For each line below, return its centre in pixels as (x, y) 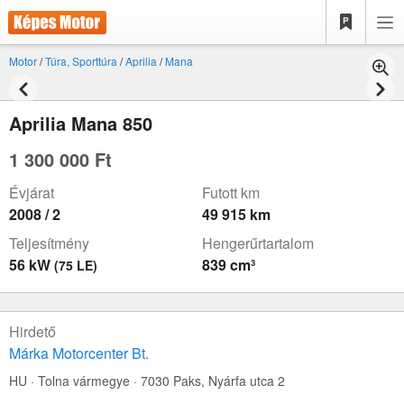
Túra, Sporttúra (81, 61)
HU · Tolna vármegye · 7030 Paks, (109, 381)
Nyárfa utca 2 (247, 381)
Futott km (231, 193)
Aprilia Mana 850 (81, 123)
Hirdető (32, 331)
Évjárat (32, 193)
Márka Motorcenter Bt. (79, 353)
